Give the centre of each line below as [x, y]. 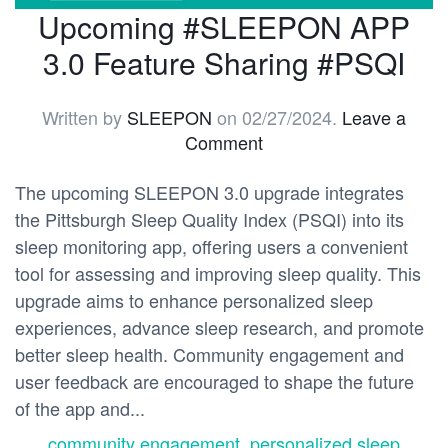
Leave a [374, 117]
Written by [84, 117]
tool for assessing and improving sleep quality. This [218, 273]
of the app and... [80, 408]
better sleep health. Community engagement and [209, 354]
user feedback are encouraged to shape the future [214, 381]
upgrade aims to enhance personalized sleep [194, 300]
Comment [224, 142]
